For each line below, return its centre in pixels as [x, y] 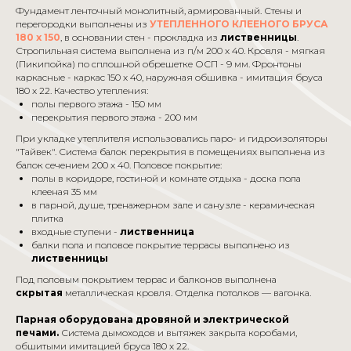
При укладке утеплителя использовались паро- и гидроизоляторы [172, 138]
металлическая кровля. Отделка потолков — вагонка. [187, 293]
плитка [47, 218]
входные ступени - [76, 232]
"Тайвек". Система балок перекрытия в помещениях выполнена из [170, 152]
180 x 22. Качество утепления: [82, 90]
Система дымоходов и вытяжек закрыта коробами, [178, 333]
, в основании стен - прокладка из [140, 37]
